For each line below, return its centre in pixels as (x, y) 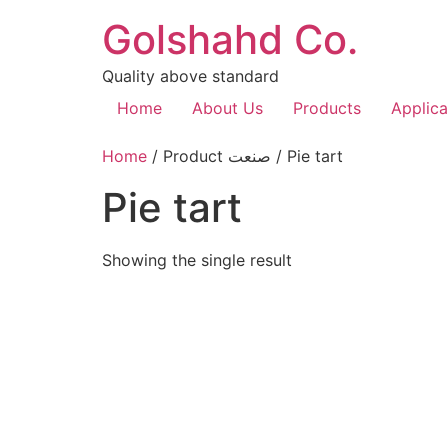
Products (327, 108)
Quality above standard (190, 76)
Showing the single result (197, 260)
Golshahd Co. (230, 39)
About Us (227, 108)
